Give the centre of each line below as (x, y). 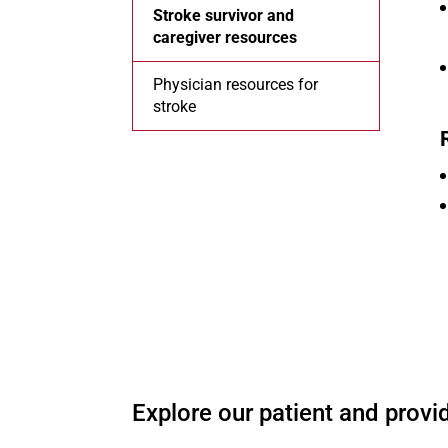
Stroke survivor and (223, 15)
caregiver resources (225, 37)
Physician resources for (235, 84)
